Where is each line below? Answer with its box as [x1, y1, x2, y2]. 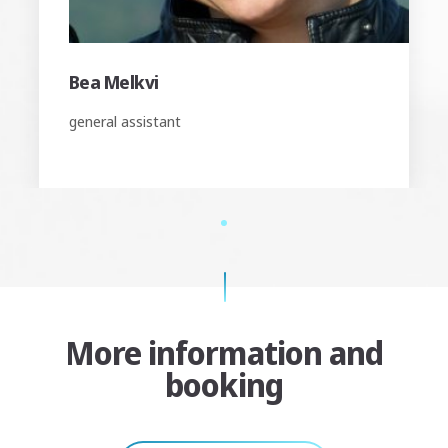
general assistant [69, 110, 181, 131]
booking [165, 362, 283, 406]
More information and [65, 330, 383, 374]
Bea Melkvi [69, 69, 159, 94]
